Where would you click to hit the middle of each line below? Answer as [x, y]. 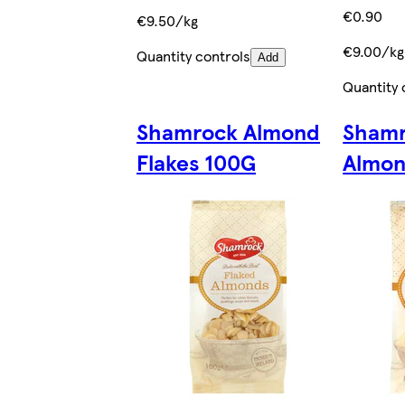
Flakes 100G [196, 161]
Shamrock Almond [228, 131]
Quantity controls [193, 55]
